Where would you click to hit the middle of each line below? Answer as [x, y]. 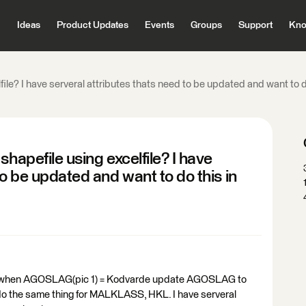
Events [159, 25]
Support [255, 25]
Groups [206, 25]
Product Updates [92, 25]
